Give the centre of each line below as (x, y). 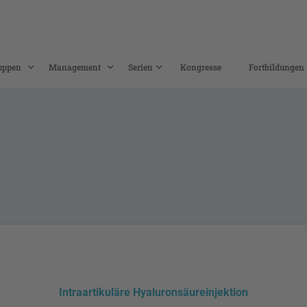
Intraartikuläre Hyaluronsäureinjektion (153, 292)
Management (74, 67)
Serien (140, 67)
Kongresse (200, 67)
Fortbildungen (276, 67)
